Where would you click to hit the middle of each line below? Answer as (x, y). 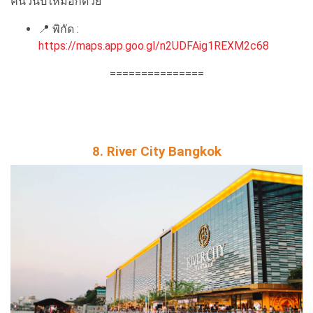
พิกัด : (66, 29)
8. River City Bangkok (156, 151)
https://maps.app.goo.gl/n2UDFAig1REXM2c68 (154, 45)
